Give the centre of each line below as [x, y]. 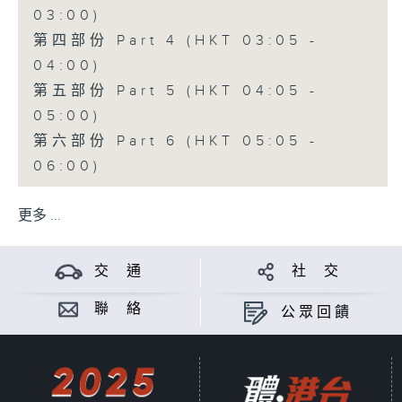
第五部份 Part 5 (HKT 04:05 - [175, 92]
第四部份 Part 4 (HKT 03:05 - [175, 41]
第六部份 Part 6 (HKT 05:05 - [175, 142]
